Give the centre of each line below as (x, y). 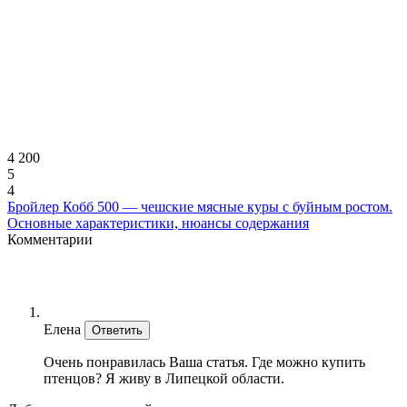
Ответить (117, 330)
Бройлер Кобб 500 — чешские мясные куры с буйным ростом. (200, 206)
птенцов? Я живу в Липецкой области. (164, 378)
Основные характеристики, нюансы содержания (158, 223)
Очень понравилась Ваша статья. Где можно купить (204, 362)
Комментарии (50, 239)
